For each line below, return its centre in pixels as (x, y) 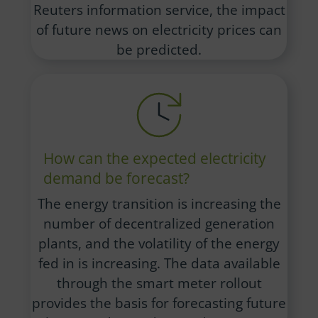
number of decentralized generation (159, 223)
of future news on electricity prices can (159, 29)
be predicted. (159, 49)
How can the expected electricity (154, 159)
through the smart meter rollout (159, 283)
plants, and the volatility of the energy (159, 243)
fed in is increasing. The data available (159, 263)
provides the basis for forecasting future (159, 302)
